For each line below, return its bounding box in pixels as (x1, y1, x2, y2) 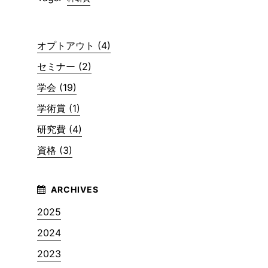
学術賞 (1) (37, 102, 80, 114)
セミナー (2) (37, 60, 92, 72)
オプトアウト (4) (37, 39, 111, 51)
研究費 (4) (37, 123, 82, 135)
